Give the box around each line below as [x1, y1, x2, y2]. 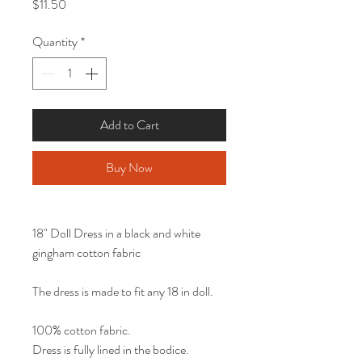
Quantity [32, 32, 78, 52]
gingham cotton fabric [32, 243, 141, 263]
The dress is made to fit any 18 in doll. [32, 282, 213, 301]
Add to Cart [99, 116, 159, 135]
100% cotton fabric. [32, 321, 131, 340]
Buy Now [106, 158, 153, 178]
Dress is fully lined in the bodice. [32, 340, 189, 360]
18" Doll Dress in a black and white [32, 224, 200, 243]
